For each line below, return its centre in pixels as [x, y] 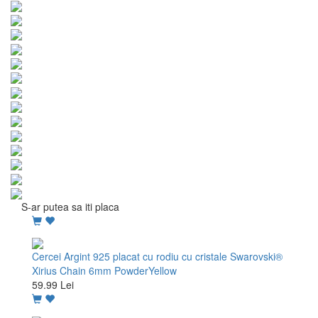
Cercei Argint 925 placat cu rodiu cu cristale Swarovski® [157, 257]
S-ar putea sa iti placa [70, 206]
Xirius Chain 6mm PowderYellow [104, 271]
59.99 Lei [53, 285]
